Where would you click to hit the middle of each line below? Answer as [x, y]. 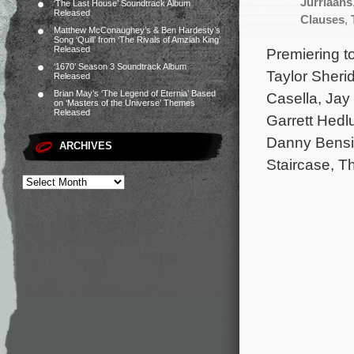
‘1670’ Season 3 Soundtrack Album [120, 66]
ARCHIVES [86, 146]
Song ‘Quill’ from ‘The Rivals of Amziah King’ [137, 40]
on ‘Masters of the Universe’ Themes [124, 103]
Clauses [322, 20]
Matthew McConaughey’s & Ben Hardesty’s [137, 30]
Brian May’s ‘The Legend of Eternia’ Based [135, 93]
